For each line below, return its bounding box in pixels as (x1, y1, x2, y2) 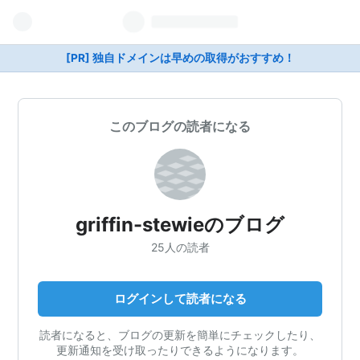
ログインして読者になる (113, 290, 247, 306)
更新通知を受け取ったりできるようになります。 (56, 342, 304, 357)
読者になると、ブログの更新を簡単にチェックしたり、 (39, 327, 321, 342)
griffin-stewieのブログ (76, 213, 284, 236)
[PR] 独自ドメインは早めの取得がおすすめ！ (65, 51, 295, 64)
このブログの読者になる (109, 118, 251, 134)
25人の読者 (150, 239, 210, 254)
